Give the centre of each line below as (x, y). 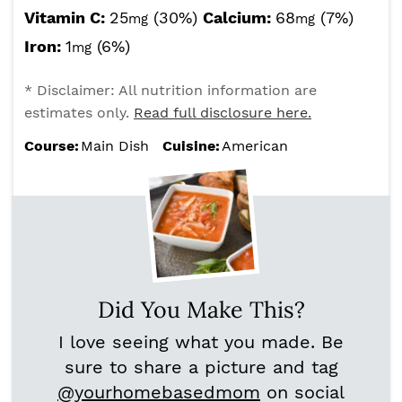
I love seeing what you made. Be (201, 342)
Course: (52, 146)
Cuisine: (191, 146)
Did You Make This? (201, 310)
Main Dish (115, 146)
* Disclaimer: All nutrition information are (170, 91)
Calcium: (239, 18)
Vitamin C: (67, 18)
